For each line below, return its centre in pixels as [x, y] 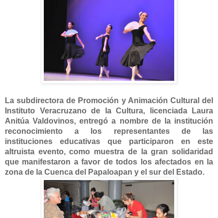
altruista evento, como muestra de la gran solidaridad [109, 152]
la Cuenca [54, 172]
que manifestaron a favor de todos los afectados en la [109, 162]
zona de [20, 172]
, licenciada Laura [178, 111]
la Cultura [124, 111]
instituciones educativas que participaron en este [109, 141]
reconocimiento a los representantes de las [109, 131]
